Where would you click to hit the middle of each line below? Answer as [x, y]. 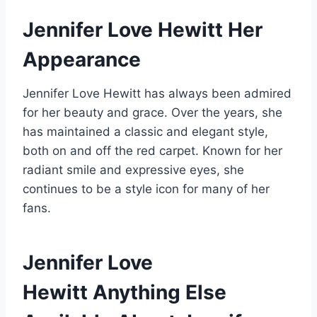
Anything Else [160, 293]
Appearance [82, 60]
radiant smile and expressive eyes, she [133, 170]
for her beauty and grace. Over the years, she [152, 113]
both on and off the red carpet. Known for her [152, 151]
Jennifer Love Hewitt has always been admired [157, 94]
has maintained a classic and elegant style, [145, 132]
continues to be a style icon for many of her [146, 189]
